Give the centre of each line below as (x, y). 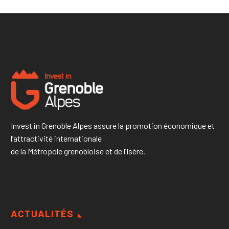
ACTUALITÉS (42, 213)
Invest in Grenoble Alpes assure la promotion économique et (113, 125)
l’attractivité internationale (56, 138)
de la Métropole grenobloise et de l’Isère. (78, 151)
